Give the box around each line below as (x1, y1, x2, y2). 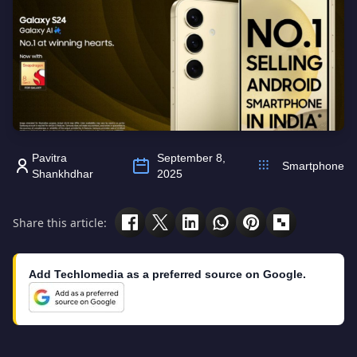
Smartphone (282, 159, 344, 172)
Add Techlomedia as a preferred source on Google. (29, 268, 306, 280)
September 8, (156, 151, 226, 164)
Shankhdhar (32, 167, 94, 180)
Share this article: (13, 214, 107, 230)
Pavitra (32, 151, 68, 164)
